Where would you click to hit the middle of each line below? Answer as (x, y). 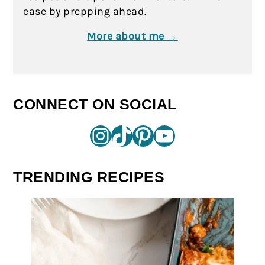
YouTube (159, 135)
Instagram (99, 135)
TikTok (117, 135)
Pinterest (136, 135)
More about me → (132, 36)
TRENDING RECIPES (89, 177)
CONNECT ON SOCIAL (95, 104)
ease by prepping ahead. (85, 11)
